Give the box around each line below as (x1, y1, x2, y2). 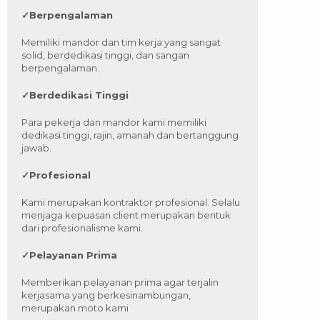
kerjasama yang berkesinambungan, (21, 289, 191, 301)
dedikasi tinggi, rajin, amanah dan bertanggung (21, 129, 239, 141)
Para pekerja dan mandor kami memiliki (21, 116, 206, 129)
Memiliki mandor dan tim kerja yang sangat (21, 36, 221, 49)
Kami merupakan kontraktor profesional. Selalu (21, 196, 240, 209)
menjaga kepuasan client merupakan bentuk (21, 209, 231, 221)
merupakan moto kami (21, 302, 129, 314)
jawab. (21, 142, 51, 154)
